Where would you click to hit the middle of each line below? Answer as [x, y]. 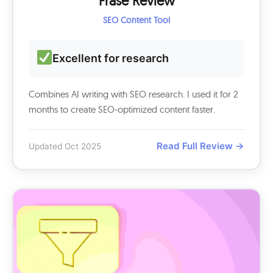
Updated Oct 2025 [65, 146]
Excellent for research [111, 58]
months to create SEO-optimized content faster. [122, 109]
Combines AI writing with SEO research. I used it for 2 [133, 94]
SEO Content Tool [136, 20]
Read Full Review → [200, 146]
